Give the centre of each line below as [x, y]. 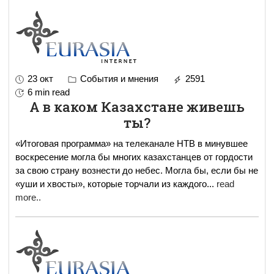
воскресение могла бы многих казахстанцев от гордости [134, 157]
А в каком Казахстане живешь [137, 106]
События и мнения [118, 78]
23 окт [40, 78]
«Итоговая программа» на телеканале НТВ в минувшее [131, 143]
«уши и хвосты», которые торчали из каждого [111, 183]
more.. [28, 197]
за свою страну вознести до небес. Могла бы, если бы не [137, 170]
